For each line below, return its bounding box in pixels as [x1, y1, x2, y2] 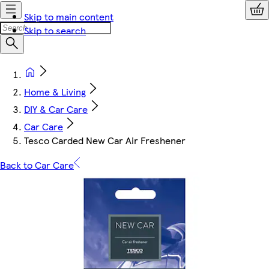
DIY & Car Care [24, 102, 88, 116]
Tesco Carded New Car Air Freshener [24, 133, 186, 147]
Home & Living [24, 85, 86, 98]
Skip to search [24, 23, 86, 37]
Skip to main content [24, 10, 113, 23]
